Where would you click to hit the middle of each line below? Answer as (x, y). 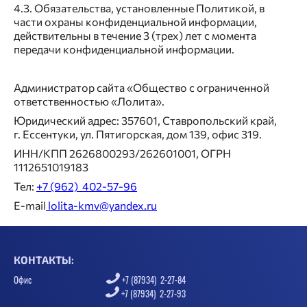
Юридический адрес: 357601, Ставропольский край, (145, 121)
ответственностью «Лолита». (89, 101)
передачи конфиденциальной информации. (124, 49)
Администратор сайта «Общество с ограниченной (142, 88)
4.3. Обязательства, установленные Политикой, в (139, 8)
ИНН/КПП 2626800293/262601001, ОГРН (122, 153)
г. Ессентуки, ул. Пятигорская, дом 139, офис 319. (138, 134)
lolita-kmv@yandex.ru (101, 206)
